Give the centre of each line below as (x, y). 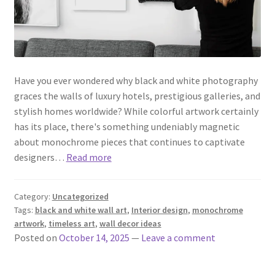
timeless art (72, 223)
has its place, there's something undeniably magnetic (126, 126)
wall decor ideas (130, 223)
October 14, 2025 (94, 237)
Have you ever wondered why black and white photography (136, 80)
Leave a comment (178, 237)
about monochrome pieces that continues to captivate (129, 141)
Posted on (36, 237)
